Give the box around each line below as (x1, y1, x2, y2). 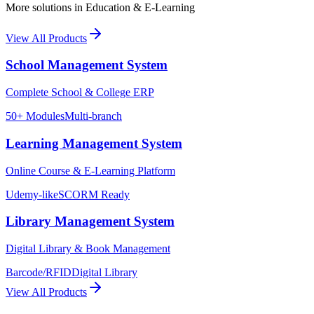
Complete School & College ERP (6, 86, 154, 99)
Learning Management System (6, 135, 182, 151)
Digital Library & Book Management (6, 243, 170, 255)
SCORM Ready (58, 188, 130, 200)
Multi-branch (64, 110, 122, 123)
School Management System (6, 57, 168, 73)
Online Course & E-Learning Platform (6, 164, 175, 177)
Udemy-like (6, 188, 58, 200)
